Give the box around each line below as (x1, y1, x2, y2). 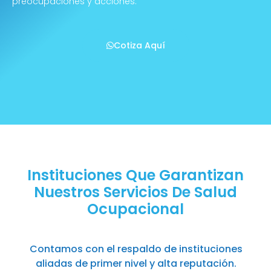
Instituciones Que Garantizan (27, 165, 244, 185)
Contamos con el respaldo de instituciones (29, 241, 243, 256)
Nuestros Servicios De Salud (34, 181, 237, 202)
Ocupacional (87, 198, 184, 219)
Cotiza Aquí (113, 39, 165, 51)
